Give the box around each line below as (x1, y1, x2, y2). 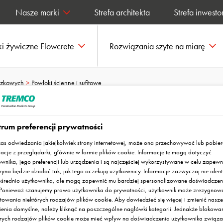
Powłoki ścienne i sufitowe (31, 78, 102, 87)
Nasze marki (15, 6, 59, 18)
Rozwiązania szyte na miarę (110, 40, 205, 52)
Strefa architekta (94, 6, 150, 18)
